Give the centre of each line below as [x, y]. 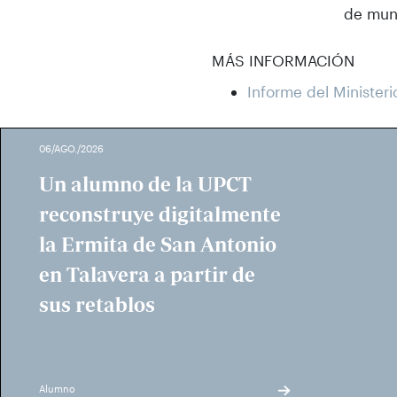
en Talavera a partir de [147, 275]
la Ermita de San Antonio [158, 245]
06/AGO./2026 [71, 148]
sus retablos [97, 305]
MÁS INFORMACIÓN [283, 60]
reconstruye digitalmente [160, 214]
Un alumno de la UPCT [145, 184]
